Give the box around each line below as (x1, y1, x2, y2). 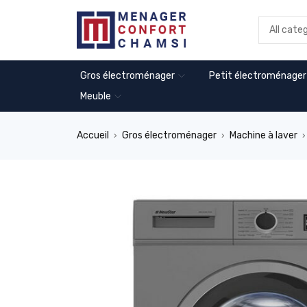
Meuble (80, 90, 111, 102)
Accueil (77, 130, 109, 141)
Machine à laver (230, 130, 297, 141)
